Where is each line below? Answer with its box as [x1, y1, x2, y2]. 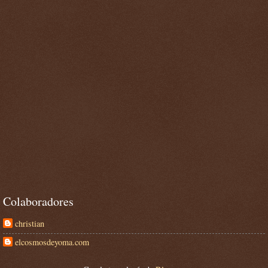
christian [15, 217, 44, 229]
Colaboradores [3, 193, 74, 209]
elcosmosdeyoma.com [15, 236, 89, 248]
